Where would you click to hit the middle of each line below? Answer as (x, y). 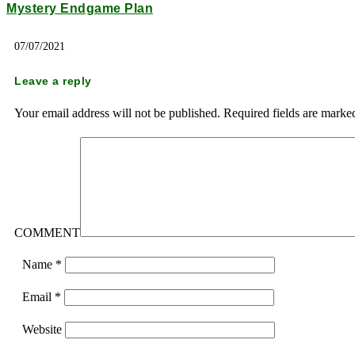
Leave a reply (53, 81)
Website (42, 330)
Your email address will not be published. (117, 113)
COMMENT (47, 233)
